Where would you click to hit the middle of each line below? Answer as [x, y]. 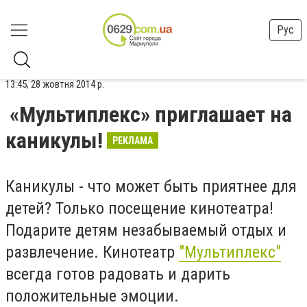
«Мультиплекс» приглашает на [151, 114]
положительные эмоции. [92, 296]
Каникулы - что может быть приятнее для [151, 186]
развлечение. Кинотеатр [92, 252]
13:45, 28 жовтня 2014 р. [55, 84]
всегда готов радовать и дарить [118, 274]
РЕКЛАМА [133, 140]
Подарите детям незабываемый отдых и [146, 230]
